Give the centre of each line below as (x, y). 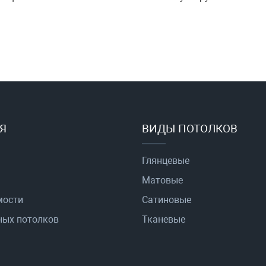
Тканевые (164, 220)
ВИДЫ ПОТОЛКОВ (190, 129)
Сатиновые (167, 200)
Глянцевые (166, 161)
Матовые (162, 180)
